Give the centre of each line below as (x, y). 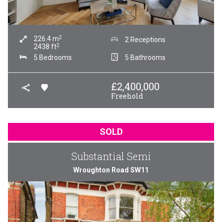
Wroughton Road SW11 (111, 170)
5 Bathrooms (145, 57)
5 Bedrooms (53, 57)
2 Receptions (145, 40)
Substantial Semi (111, 156)
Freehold (127, 96)
